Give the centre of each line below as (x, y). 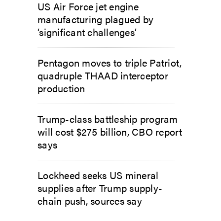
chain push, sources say (90, 201)
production (61, 88)
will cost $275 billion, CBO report (110, 131)
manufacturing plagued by (95, 19)
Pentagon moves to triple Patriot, (110, 62)
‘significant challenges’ (87, 32)
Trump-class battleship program (108, 119)
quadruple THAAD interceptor (103, 75)
